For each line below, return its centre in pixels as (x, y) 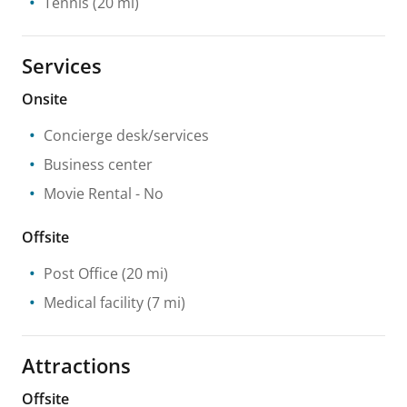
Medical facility (94, 302)
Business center (98, 164)
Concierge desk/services (126, 135)
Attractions (76, 365)
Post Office (81, 273)
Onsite (45, 99)
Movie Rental (88, 193)
